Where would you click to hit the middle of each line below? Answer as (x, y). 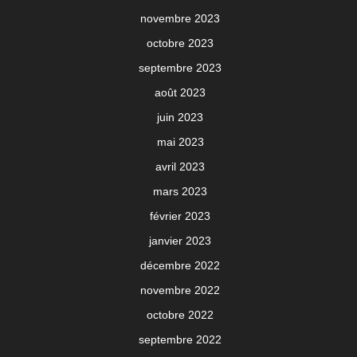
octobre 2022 (180, 315)
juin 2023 (180, 118)
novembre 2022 (180, 290)
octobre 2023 (180, 43)
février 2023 (180, 216)
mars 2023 (180, 192)
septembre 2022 (180, 340)
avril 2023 (180, 167)
